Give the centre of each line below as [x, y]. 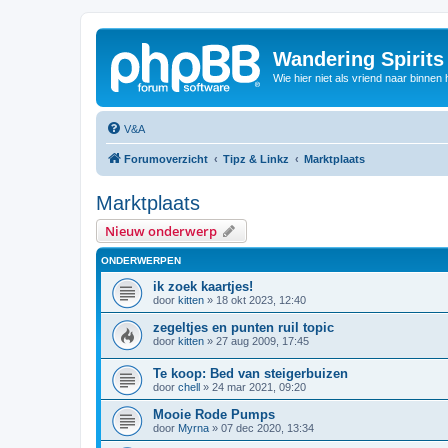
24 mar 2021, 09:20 [259, 387]
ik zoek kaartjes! [203, 286]
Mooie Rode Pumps [214, 415]
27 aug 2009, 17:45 [262, 340]
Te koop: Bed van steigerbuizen [250, 374]
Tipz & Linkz [256, 158]
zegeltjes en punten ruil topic [243, 327]
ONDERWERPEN [141, 260]
